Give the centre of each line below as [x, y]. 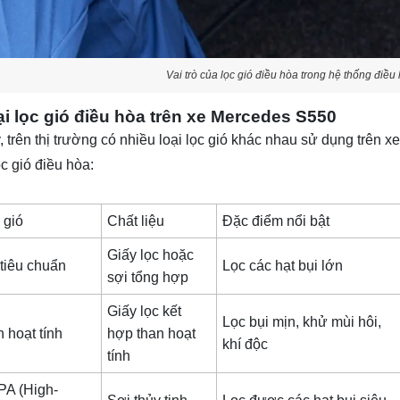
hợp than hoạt [152, 334]
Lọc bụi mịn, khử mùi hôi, [302, 322]
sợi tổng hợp [148, 278]
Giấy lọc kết [145, 312]
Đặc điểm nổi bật [276, 221]
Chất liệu [136, 221]
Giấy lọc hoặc [151, 255]
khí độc [246, 345]
